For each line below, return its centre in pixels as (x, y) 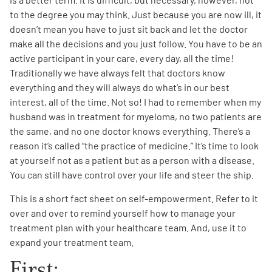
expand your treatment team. (72, 242)
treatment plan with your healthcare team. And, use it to (128, 227)
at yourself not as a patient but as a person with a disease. (132, 160)
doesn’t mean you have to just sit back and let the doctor (129, 29)
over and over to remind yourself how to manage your (123, 212)
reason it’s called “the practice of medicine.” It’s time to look (134, 146)
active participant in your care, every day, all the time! (122, 58)
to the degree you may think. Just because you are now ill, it (136, 15)
